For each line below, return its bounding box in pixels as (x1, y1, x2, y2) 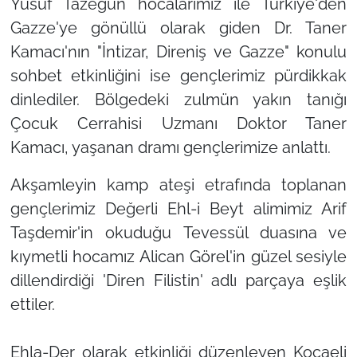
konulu (288, 41, 347, 61)
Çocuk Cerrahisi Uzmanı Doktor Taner (10, 113, 347, 133)
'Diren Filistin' (93, 270, 203, 290)
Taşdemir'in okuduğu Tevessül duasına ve (10, 222, 347, 242)
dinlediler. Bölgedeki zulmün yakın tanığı (10, 89, 347, 109)
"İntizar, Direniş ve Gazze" (97, 41, 289, 61)
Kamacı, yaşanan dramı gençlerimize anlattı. (10, 137, 331, 157)
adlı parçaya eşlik (202, 270, 347, 290)
